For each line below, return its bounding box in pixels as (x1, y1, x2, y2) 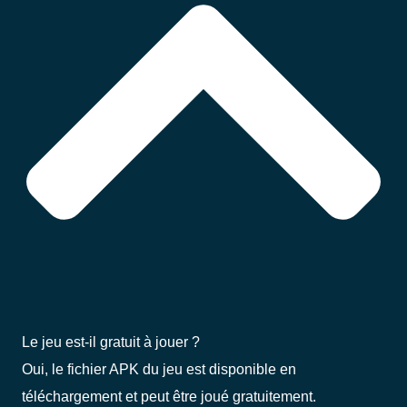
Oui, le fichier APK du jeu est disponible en (22, 361, 296, 378)
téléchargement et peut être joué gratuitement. (22, 388, 316, 405)
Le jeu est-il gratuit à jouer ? (22, 333, 200, 351)
